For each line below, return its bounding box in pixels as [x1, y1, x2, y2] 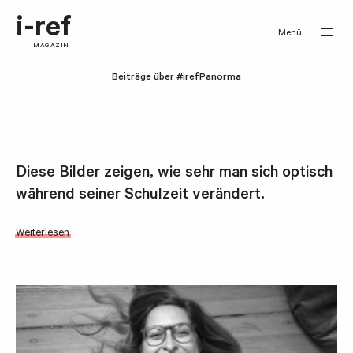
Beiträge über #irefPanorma [112, 72, 241, 84]
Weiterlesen [16, 227, 69, 240]
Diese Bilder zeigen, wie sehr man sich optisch [16, 165, 333, 183]
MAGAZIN [33, 43, 69, 50]
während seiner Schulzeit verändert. [16, 187, 265, 205]
